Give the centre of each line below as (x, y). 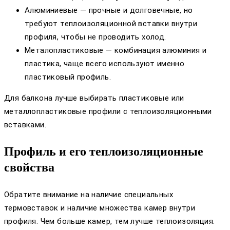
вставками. (25, 124)
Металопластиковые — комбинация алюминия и (116, 50)
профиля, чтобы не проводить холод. (95, 37)
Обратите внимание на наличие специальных (89, 194)
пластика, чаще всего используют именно (105, 63)
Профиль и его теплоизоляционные (104, 151)
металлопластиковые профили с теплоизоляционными (108, 111)
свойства (29, 167)
